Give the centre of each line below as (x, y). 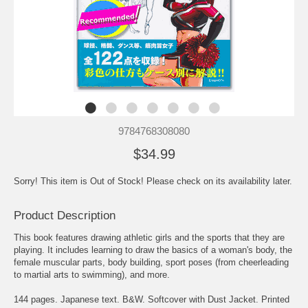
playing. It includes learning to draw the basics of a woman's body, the (153, 250)
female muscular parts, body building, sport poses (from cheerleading (151, 262)
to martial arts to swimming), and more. (92, 274)
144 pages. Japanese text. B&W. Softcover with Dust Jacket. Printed (152, 299)
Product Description (65, 215)
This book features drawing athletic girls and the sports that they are (149, 237)
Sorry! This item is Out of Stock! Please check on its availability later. (153, 181)
